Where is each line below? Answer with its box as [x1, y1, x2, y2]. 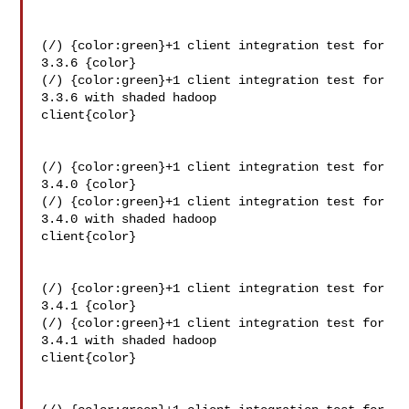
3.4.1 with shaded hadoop [41, 333, 225, 348]
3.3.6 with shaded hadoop [41, 90, 225, 105]
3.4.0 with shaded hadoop [41, 212, 225, 226]
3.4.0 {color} [41, 177, 137, 192]
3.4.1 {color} [41, 299, 137, 313]
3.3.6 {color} [41, 56, 137, 70]
